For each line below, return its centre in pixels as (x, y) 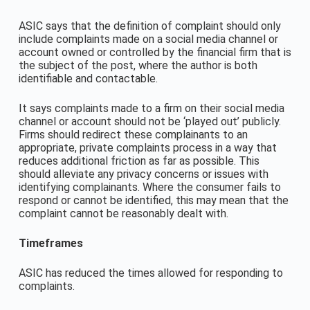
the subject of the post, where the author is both (138, 65)
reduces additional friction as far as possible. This (139, 161)
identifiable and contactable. (88, 79)
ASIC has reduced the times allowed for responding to (151, 273)
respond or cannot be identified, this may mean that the (153, 200)
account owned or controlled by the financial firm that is (155, 52)
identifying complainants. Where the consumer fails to (149, 187)
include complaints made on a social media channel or (148, 39)
